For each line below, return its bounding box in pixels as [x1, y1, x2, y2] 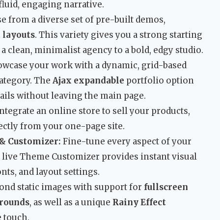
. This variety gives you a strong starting [35, 29, 202, 41]
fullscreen [144, 182, 188, 193]
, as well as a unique [29, 197, 112, 208]
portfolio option [124, 75, 194, 86]
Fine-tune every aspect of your [61, 136, 192, 147]
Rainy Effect [112, 197, 166, 208]
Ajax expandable [53, 75, 124, 86]
